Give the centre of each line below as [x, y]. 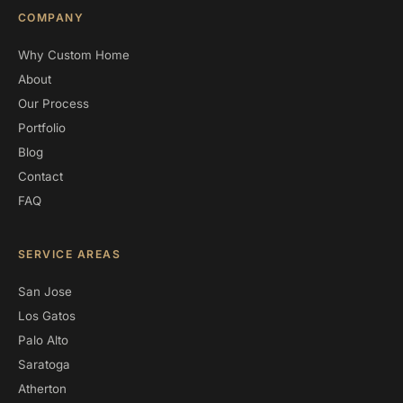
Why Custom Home [74, 55]
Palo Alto [43, 340]
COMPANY [51, 18]
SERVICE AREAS [70, 254]
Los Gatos [47, 316]
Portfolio [42, 128]
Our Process [54, 103]
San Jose [45, 291]
